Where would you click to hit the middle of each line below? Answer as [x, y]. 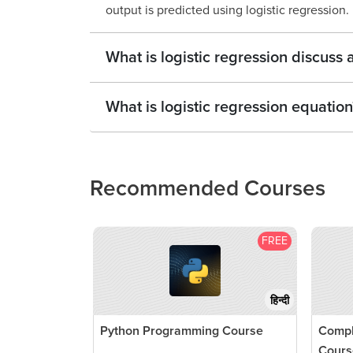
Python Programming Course [182, 331]
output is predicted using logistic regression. [227, 11]
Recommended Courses [208, 189]
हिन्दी [279, 301]
